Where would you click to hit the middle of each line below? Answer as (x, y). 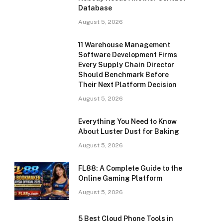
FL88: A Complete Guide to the (130, 168)
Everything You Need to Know (127, 121)
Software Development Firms (128, 55)
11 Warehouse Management (124, 45)
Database (95, 8)
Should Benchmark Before (123, 75)
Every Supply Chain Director (126, 65)
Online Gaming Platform (120, 178)
